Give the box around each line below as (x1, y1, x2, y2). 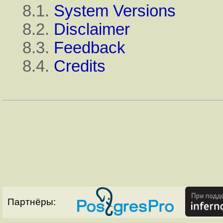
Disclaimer (54, 20, 130, 38)
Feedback (54, 38, 125, 57)
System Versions (54, 1, 176, 20)
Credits (54, 57, 106, 75)
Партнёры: (7, 197, 56, 208)
